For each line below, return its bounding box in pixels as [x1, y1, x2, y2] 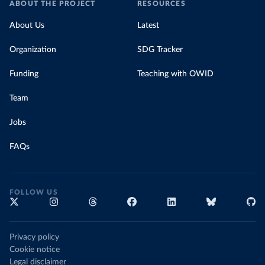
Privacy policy [9, 233, 59, 241]
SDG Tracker [137, 46, 183, 54]
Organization [9, 46, 56, 54]
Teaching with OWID [137, 70, 214, 78]
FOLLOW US [9, 189, 58, 196]
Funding [9, 70, 38, 78]
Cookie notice [9, 245, 60, 254]
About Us [9, 21, 44, 30]
